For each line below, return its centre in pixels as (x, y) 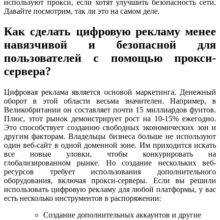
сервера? (27, 71)
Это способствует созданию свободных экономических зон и (110, 128)
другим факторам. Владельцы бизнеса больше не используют (110, 137)
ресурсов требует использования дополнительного (110, 172)
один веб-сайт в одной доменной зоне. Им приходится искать (110, 145)
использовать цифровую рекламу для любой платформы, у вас (110, 190)
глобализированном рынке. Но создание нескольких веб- (110, 163)
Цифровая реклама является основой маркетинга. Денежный (110, 92)
